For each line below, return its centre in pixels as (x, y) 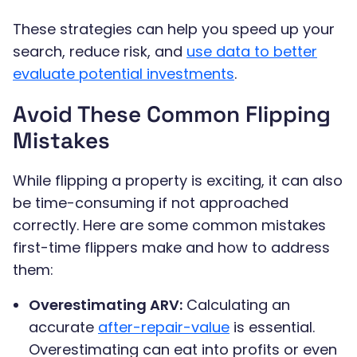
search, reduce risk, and (100, 52)
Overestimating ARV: (106, 305)
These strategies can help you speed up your (174, 29)
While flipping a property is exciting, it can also (178, 181)
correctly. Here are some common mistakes (169, 226)
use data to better (252, 52)
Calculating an (236, 305)
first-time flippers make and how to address (171, 248)
